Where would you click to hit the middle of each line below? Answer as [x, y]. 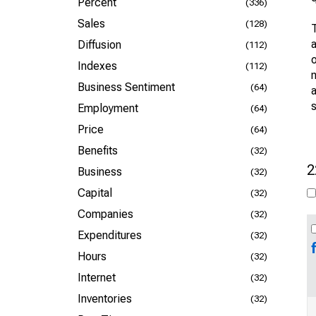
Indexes [97, 66]
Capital [95, 193]
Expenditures [110, 235]
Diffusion [99, 45]
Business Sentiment [126, 87]
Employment [108, 108]
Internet [97, 278]
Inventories [105, 299]
